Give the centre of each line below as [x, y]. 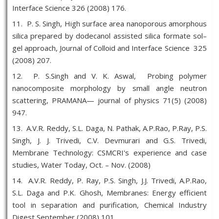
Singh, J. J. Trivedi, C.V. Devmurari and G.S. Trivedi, [109, 140]
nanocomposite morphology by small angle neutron [109, 88]
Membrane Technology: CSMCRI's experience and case [109, 153]
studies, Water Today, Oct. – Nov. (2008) [81, 165]
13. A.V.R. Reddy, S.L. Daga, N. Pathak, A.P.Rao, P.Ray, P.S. [109, 128]
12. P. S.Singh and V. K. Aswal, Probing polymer [109, 76]
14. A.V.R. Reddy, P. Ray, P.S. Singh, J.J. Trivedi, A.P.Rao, [109, 180]
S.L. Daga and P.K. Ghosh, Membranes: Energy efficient [109, 193]
